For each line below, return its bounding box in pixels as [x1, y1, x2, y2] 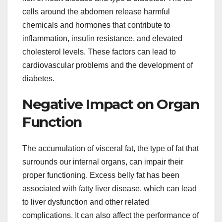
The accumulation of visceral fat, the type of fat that [22, 144, 199, 153]
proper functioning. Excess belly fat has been [22, 171, 179, 180]
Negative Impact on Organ [22, 95, 199, 112]
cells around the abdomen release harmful [22, 7, 170, 16]
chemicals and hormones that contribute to [22, 20, 170, 29]
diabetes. [22, 74, 55, 83]
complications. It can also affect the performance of [22, 211, 199, 220]
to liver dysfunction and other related [22, 198, 149, 207]
